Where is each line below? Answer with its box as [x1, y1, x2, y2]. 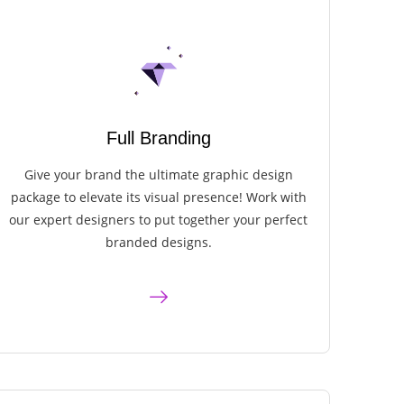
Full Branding [106, 128, 211, 149]
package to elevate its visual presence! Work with [10, 188, 307, 207]
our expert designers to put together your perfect [9, 211, 308, 229]
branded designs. [105, 234, 212, 252]
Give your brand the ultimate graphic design [23, 166, 293, 184]
